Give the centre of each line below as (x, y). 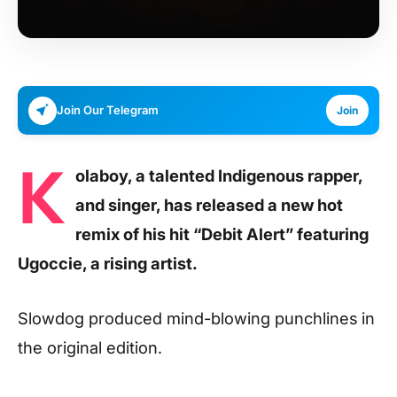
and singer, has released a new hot (209, 205)
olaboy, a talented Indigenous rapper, (219, 175)
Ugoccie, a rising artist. (108, 263)
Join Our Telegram (108, 110)
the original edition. (90, 347)
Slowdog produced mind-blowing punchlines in (196, 318)
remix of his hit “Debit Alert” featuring (222, 234)
